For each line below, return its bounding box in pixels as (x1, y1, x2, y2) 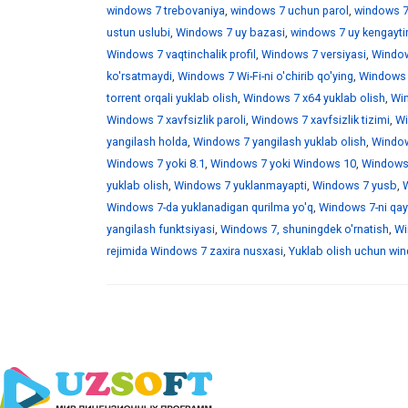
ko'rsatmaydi (107, 69, 172, 84)
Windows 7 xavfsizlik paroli (107, 113, 246, 127)
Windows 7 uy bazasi (176, 25, 285, 40)
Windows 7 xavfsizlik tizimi (251, 113, 390, 127)
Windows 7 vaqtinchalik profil (107, 47, 256, 62)
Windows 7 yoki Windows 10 (210, 157, 356, 171)
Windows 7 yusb (312, 178, 397, 193)
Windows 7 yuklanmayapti (174, 178, 307, 193)
